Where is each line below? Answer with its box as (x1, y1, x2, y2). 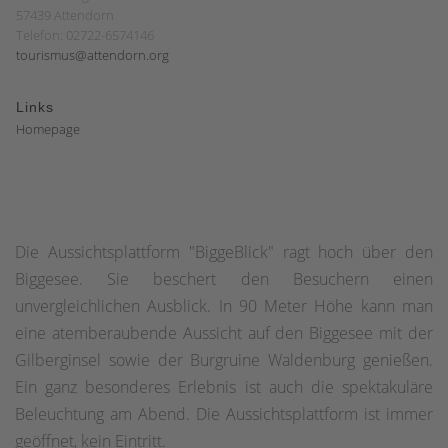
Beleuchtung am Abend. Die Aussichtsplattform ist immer (15, 402, 433, 425)
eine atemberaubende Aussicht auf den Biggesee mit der (15, 321, 433, 344)
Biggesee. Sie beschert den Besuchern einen (15, 267, 433, 290)
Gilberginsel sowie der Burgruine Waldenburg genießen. (15, 348, 433, 371)
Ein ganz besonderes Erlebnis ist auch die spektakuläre (15, 375, 433, 398)
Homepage (16, 119, 80, 138)
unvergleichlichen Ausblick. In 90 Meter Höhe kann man (15, 294, 433, 317)
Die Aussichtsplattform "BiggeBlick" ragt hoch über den (15, 240, 433, 263)
